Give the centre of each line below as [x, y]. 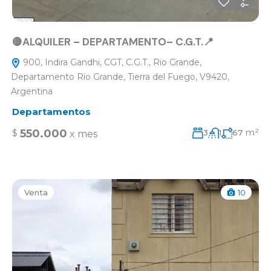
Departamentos [51, 112]
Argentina [32, 92]
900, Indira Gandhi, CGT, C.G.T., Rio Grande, [111, 63]
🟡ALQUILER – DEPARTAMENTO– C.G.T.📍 [113, 42]
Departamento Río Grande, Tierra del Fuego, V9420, [120, 77]
